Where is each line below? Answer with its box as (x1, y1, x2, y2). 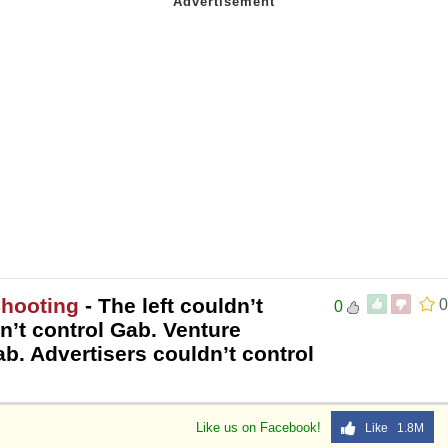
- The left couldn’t (79, 293, 263, 317)
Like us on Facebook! (196, 419, 325, 435)
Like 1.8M (356, 420, 424, 435)
